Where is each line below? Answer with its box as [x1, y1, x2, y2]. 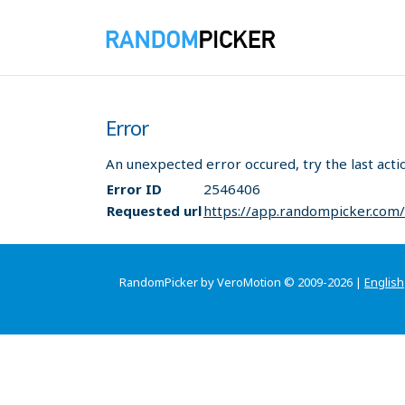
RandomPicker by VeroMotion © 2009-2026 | [119, 273, 364, 290]
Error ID [107, 179, 162, 198]
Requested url [107, 201, 202, 220]
